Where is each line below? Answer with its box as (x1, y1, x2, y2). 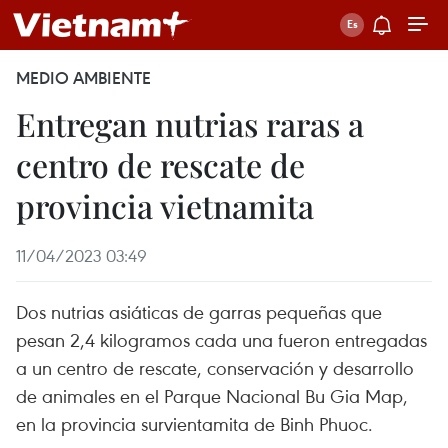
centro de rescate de (16, 143, 305, 186)
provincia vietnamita (16, 184, 314, 227)
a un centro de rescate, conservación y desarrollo (16, 355, 414, 380)
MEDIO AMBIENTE (16, 67, 151, 89)
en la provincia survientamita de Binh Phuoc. (16, 411, 373, 436)
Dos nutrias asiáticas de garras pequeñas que (16, 299, 382, 324)
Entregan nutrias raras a (16, 102, 364, 145)
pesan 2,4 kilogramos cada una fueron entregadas (16, 327, 427, 352)
